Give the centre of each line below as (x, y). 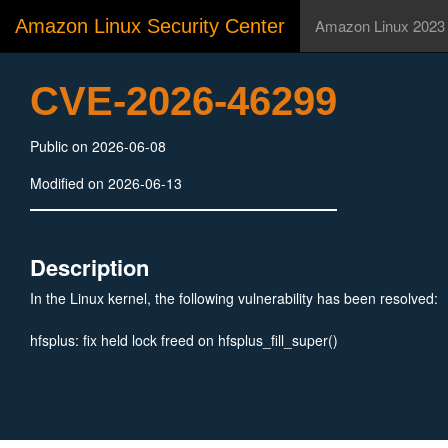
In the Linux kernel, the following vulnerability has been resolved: (234, 298)
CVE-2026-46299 (183, 101)
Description (89, 267)
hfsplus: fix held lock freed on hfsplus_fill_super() (184, 340)
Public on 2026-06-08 (98, 146)
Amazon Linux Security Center (150, 26)
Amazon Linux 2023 (380, 25)
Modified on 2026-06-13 (106, 183)
